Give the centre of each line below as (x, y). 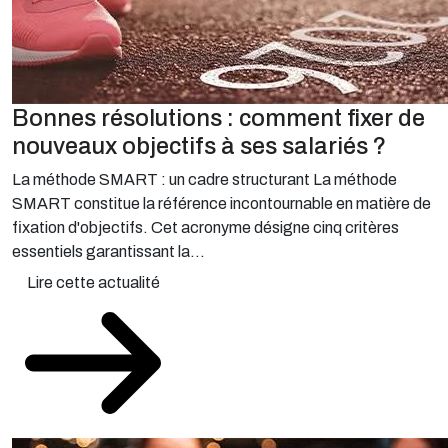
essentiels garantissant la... (108, 251)
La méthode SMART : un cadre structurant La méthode (204, 179)
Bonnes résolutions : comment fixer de (218, 118)
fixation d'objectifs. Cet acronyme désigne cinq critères (205, 227)
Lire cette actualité (93, 282)
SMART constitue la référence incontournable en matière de (221, 203)
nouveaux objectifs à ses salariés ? (199, 146)
